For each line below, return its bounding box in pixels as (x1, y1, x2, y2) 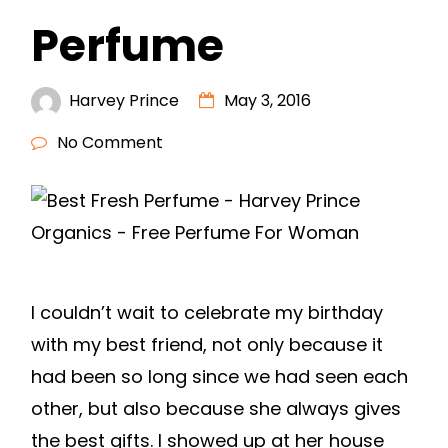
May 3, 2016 (224, 89, 311, 112)
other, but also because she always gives (31, 396, 401, 421)
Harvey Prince (69, 89, 179, 112)
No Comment (57, 131, 163, 154)
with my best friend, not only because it (31, 332, 383, 357)
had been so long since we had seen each (31, 364, 408, 389)
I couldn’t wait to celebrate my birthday (31, 300, 383, 325)
